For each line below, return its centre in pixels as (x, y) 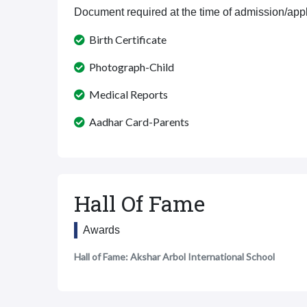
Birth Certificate (126, 39)
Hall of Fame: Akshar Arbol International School (174, 257)
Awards (101, 230)
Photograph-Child (130, 67)
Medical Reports (126, 94)
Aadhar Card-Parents (137, 122)
